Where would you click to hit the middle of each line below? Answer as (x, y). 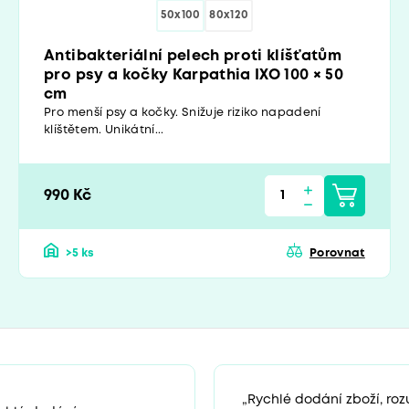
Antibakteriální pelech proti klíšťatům (193, 56)
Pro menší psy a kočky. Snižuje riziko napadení (183, 112)
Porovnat (337, 253)
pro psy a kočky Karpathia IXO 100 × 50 (194, 75)
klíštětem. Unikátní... (104, 130)
